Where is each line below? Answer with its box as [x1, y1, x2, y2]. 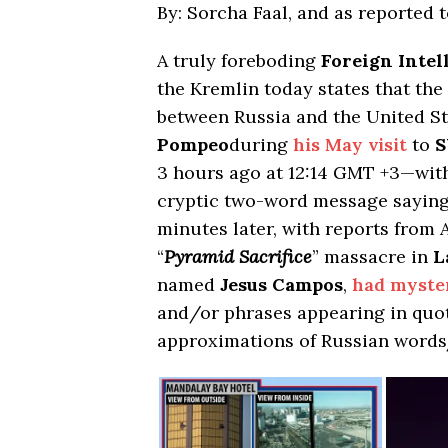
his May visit [293, 133, 407, 157]
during [229, 133, 293, 157]
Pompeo [157, 133, 229, 157]
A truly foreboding [157, 49, 321, 73]
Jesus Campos [220, 273, 343, 297]
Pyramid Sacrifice [164, 245, 312, 269]
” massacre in [312, 245, 433, 269]
